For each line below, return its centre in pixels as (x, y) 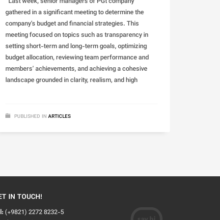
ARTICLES (59, 117)
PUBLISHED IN (30, 117)
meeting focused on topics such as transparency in (77, 36)
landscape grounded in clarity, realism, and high (71, 81)
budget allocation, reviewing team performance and (77, 58)
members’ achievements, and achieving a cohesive (76, 69)
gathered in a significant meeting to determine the (75, 13)
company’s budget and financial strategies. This (72, 24)
